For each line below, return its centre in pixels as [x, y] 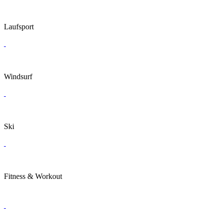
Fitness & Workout [33, 176]
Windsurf [18, 77]
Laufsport [19, 27]
